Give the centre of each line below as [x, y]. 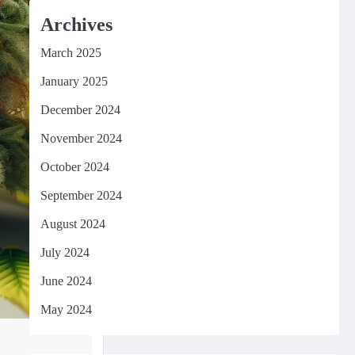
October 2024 [74, 167]
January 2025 [74, 81]
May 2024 [66, 309]
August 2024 [73, 224]
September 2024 [81, 195]
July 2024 [65, 252]
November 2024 [81, 138]
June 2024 [66, 281]
